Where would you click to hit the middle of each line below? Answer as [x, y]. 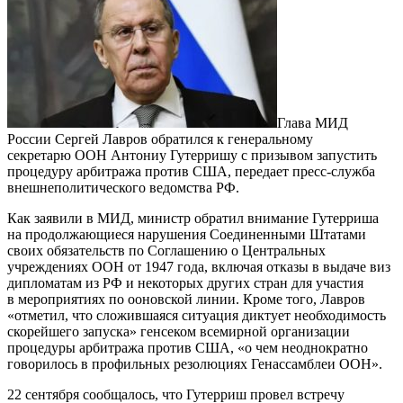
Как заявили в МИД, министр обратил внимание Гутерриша [193, 218]
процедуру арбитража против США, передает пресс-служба [191, 171]
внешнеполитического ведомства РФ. [123, 187]
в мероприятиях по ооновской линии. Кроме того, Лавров [186, 299]
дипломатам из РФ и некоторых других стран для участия [185, 282]
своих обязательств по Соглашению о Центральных [166, 250]
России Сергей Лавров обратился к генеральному [160, 139]
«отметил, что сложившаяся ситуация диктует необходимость [197, 315]
